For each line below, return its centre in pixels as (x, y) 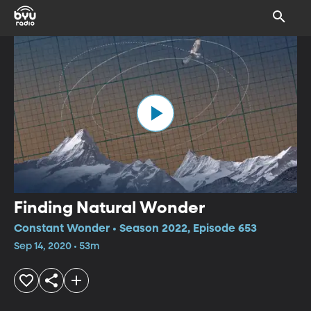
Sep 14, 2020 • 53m (57, 246)
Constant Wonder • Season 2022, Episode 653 (135, 229)
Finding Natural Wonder (109, 208)
